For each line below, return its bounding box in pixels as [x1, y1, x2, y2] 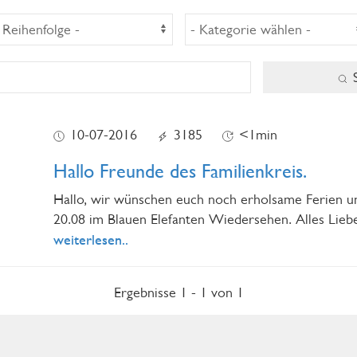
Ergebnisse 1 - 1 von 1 [113, 284, 244, 300]
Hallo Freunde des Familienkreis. [53, 159, 308, 182]
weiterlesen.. [53, 231, 129, 248]
